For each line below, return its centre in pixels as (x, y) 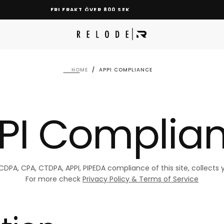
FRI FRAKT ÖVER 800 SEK (90, 10)
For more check (54, 179)
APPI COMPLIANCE (126, 70)
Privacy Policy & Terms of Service (140, 179)
